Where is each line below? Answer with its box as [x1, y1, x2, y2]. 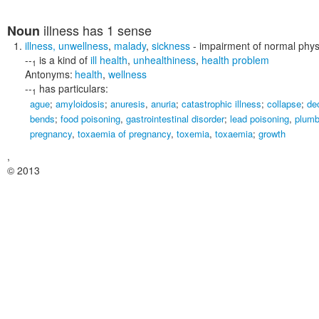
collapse [267, 97, 301, 110]
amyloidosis [56, 97, 105, 110]
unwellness [58, 38, 108, 53]
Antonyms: [25, 67, 73, 81]
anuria [151, 97, 176, 110]
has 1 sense [79, 21, 152, 39]
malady [114, 38, 146, 53]
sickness [152, 38, 190, 53]
